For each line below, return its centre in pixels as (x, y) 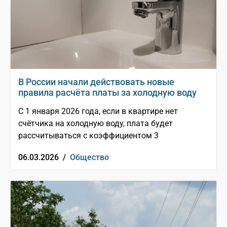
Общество (89, 158)
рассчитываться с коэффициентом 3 (88, 136)
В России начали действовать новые (96, 82)
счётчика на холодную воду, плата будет (96, 124)
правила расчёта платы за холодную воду (107, 93)
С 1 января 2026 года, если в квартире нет (98, 111)
